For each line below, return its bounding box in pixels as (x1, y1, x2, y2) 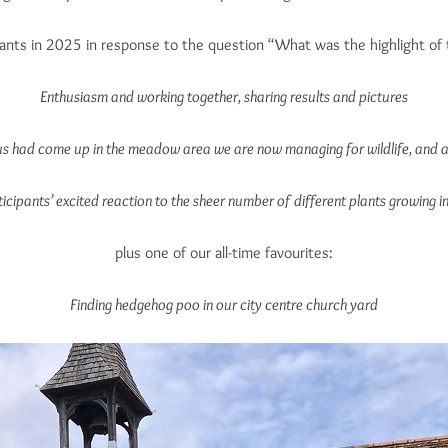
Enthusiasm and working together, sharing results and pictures (40, 87, 408, 107)
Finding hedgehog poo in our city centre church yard (70, 295, 378, 315)
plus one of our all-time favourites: (115, 243, 333, 263)
